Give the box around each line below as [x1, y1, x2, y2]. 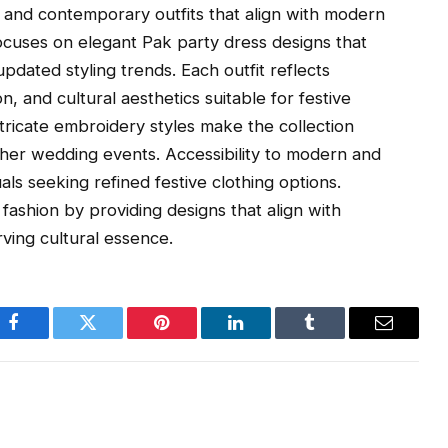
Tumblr [308, 328, 362, 347]
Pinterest [160, 328, 224, 347]
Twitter [86, 328, 139, 347]
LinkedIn [234, 328, 301, 347]
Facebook [12, 328, 83, 347]
